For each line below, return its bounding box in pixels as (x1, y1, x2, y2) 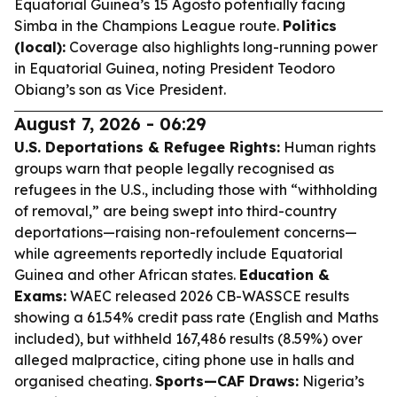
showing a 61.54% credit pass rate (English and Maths (14, 308, 378, 326)
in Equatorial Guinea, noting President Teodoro (14, 59, 335, 77)
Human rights (280, 138, 376, 156)
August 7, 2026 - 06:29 (14, 113, 206, 135)
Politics (283, 17, 337, 35)
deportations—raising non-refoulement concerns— (14, 223, 357, 241)
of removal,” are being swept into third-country (14, 202, 337, 220)
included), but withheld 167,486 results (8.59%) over (14, 330, 362, 347)
